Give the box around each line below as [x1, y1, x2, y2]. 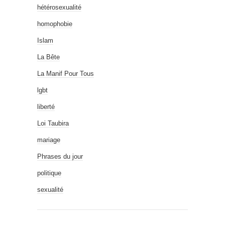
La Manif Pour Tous [37, 70, 94, 77]
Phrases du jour [37, 153, 83, 160]
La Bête [37, 53, 60, 61]
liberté [37, 103, 55, 110]
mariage [37, 136, 60, 144]
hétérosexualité [37, 4, 81, 11]
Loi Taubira [37, 120, 69, 127]
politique [37, 169, 61, 177]
